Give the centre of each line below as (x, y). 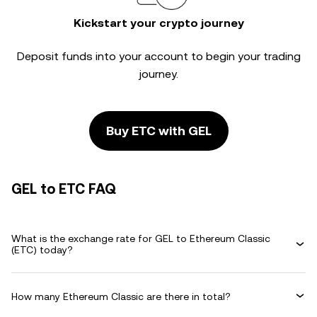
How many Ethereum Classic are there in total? (121, 296)
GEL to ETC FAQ (64, 189)
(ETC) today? (42, 250)
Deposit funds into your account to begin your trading (158, 56)
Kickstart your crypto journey (158, 23)
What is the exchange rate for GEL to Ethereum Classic (141, 238)
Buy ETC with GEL (158, 131)
